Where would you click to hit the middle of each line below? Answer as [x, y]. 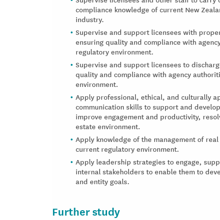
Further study [86, 211]
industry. [90, 19]
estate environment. [108, 126]
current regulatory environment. [127, 149]
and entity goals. [103, 181]
